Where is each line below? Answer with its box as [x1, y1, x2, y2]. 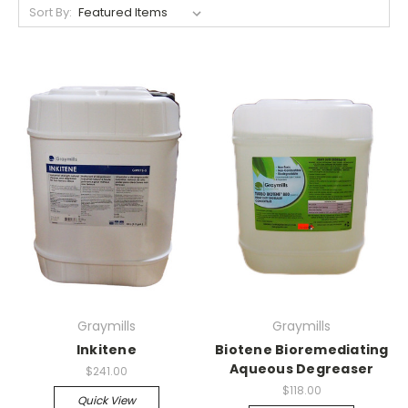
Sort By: [28, 3, 72, 21]
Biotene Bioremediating [215, 341, 389, 359]
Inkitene [76, 341, 137, 359]
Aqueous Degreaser [229, 360, 374, 378]
